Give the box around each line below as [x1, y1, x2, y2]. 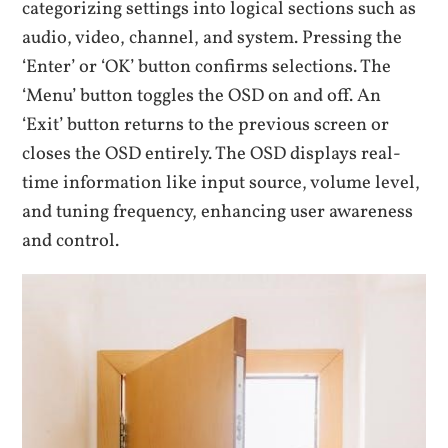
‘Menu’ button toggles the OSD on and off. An [22, 82, 382, 109]
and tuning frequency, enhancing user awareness [22, 198, 414, 225]
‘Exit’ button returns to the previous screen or [22, 111, 390, 138]
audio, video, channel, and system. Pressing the [22, 24, 403, 51]
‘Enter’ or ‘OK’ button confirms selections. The [22, 53, 392, 80]
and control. [22, 227, 120, 254]
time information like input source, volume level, [22, 169, 421, 196]
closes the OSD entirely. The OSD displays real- [22, 140, 402, 167]
